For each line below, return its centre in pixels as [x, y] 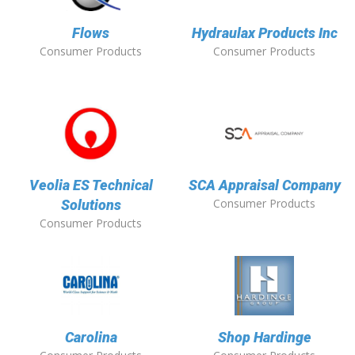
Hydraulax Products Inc [264, 33]
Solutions [91, 205]
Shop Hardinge [264, 338]
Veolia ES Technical [91, 185]
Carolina [91, 338]
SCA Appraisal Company [264, 185]
